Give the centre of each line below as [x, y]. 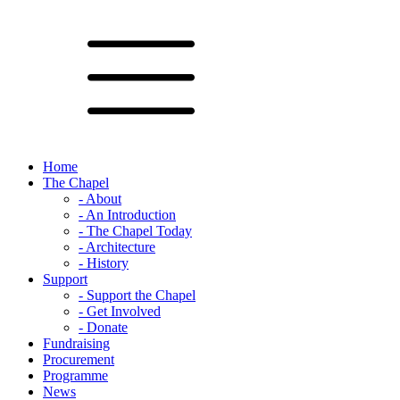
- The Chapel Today [135, 231]
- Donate [103, 327]
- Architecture [117, 247]
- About [100, 199]
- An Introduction [127, 215]
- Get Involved [120, 311]
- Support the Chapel [137, 295]
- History [104, 263]
